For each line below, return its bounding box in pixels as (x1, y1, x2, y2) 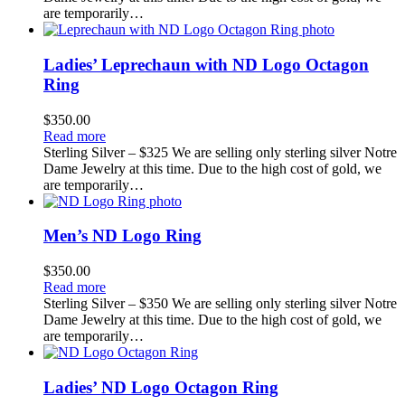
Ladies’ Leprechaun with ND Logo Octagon (43, 54, 369, 74)
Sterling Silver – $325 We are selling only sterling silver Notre (43, 144, 397, 160)
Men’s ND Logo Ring (43, 226, 202, 246)
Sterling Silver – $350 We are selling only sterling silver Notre (43, 296, 397, 311)
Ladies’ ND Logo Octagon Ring (43, 377, 278, 397)
